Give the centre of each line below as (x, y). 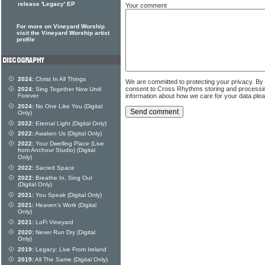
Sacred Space (54, 168)
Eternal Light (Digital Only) (70, 123)
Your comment (146, 5)
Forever (28, 96)
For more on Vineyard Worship (61, 26)
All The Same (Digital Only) (71, 259)
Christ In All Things (60, 79)
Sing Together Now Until (67, 89)
